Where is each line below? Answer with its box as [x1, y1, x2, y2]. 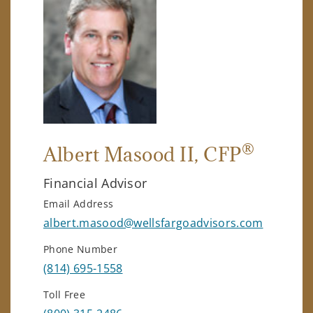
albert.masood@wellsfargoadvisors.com [43, 214, 263, 231]
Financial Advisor [43, 174, 147, 191]
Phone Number [43, 242, 117, 256]
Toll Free [43, 287, 85, 301]
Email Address [43, 196, 114, 210]
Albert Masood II [43, 141, 195, 167]
